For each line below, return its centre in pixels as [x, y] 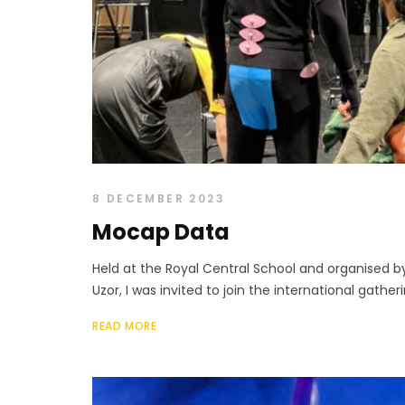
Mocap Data [161, 231]
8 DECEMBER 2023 [159, 198]
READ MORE [125, 325]
